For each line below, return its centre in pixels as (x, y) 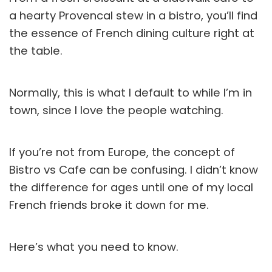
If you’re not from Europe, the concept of (122, 152)
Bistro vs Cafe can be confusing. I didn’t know (134, 170)
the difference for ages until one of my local (131, 188)
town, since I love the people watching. (116, 110)
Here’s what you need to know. (94, 247)
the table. (36, 51)
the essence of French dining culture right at (132, 33)
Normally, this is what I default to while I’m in (131, 93)
